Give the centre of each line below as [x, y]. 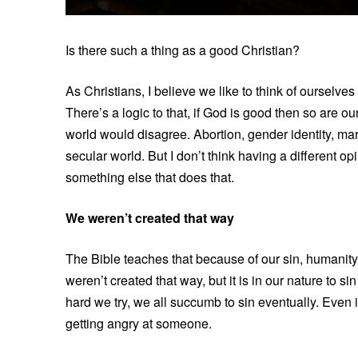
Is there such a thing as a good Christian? [183, 50]
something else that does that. [150, 177]
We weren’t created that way [150, 217]
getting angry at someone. [139, 323]
